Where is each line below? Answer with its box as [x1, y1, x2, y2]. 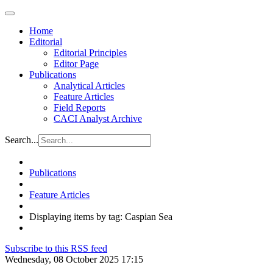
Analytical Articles [54, 80, 125, 91]
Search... [5, 135, 38, 145]
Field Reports [54, 102, 105, 113]
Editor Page [54, 58, 99, 69]
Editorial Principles [54, 48, 127, 58]
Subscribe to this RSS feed [5, 243, 107, 253]
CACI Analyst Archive [54, 113, 142, 124]
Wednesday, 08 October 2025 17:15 [5, 254, 143, 264]
